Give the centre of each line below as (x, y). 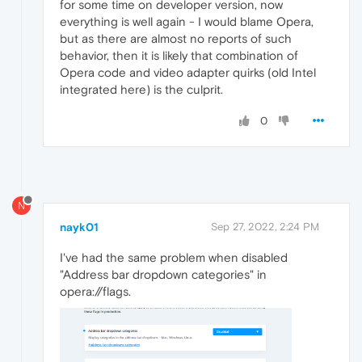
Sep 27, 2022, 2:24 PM (265, 227)
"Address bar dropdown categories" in (163, 275)
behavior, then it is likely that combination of (179, 56)
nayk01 (79, 227)
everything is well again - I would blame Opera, (187, 22)
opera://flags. (95, 292)
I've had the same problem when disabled (174, 258)
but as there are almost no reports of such (176, 39)
